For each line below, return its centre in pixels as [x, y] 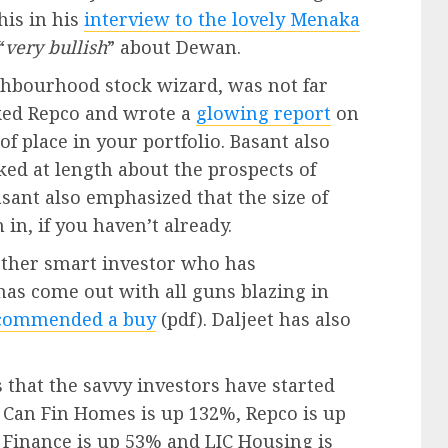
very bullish [56, 46]
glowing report [263, 112]
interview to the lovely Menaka [222, 18]
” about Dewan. [174, 46]
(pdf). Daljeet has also [253, 318]
